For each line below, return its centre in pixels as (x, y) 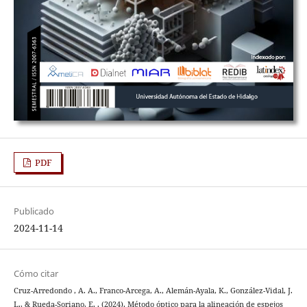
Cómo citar (36, 274)
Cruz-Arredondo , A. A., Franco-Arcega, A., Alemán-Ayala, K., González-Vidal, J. (153, 291)
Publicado (34, 211)
